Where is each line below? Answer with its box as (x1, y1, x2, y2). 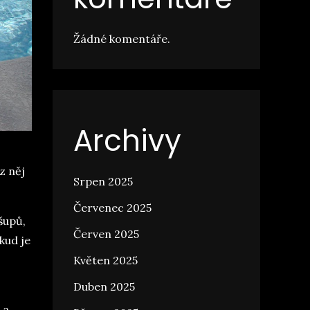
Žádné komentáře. (73, 32, 170, 46)
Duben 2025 (73, 280, 135, 293)
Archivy (73, 120, 181, 161)
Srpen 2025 (73, 174, 133, 188)
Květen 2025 (73, 253, 138, 267)
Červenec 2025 (73, 201, 152, 215)
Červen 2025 (73, 227, 139, 241)
